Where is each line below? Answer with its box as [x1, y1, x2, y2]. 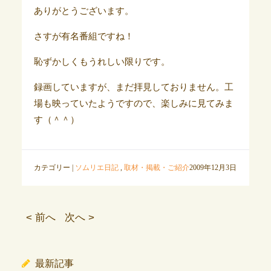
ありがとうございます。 [33, 6, 134, 16]
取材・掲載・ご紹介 [123, 163, 189, 172]
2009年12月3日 [189, 163, 237, 172]
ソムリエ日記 [74, 163, 119, 172]
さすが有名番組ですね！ [33, 31, 134, 41]
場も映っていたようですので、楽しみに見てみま [33, 99, 233, 108]
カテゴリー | [33, 163, 75, 172]
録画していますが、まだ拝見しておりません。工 [33, 82, 233, 92]
